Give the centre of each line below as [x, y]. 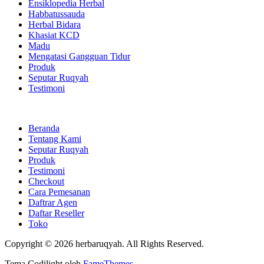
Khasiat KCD [54, 35]
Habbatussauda [57, 14]
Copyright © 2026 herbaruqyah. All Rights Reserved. [104, 244]
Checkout [46, 181]
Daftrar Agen [53, 203]
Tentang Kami [55, 139]
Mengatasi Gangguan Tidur [79, 57]
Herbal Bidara [55, 25]
